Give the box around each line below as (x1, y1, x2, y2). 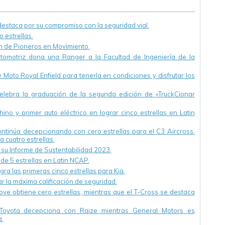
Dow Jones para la (8, 5, 65, 13)
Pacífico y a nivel (8, 23, 60, 31)
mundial (8, 32, 33, 40)
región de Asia (8, 14, 54, 22)
